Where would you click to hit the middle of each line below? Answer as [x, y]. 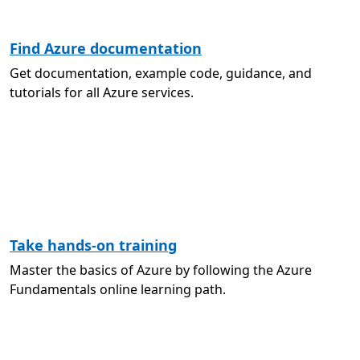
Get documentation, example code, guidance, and [161, 73]
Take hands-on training [93, 245]
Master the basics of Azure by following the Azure [161, 270]
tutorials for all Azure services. [102, 92]
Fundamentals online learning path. [118, 289]
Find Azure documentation [106, 48]
